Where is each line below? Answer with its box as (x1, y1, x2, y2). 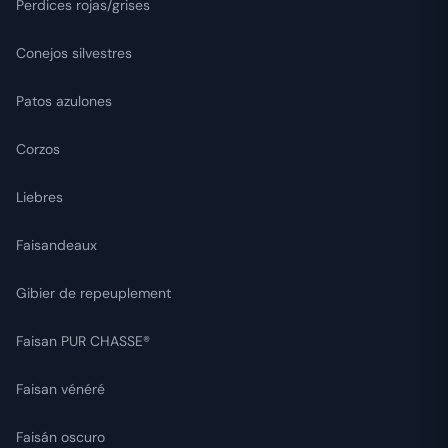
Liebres (16, 188, 63, 207)
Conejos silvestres (16, 44, 132, 63)
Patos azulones (16, 92, 112, 111)
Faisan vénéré (16, 380, 105, 399)
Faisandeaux (16, 236, 97, 255)
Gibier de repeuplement (16, 284, 171, 303)
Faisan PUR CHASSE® (16, 332, 150, 351)
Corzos (16, 140, 60, 159)
